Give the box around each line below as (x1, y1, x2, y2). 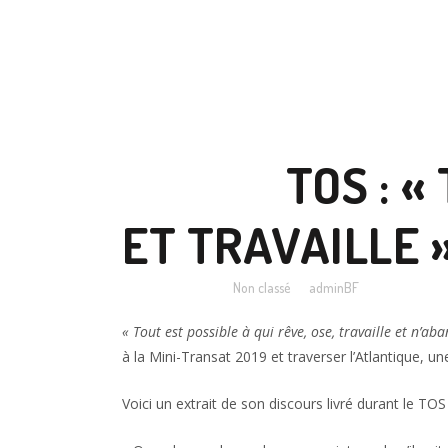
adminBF (309, 279, 359, 296)
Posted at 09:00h (122, 279, 217, 296)
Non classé (233, 279, 290, 296)
